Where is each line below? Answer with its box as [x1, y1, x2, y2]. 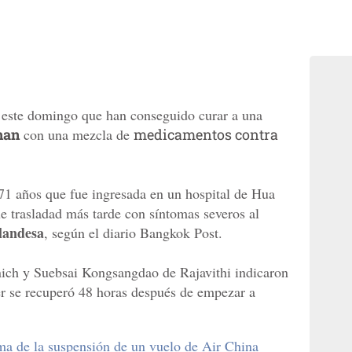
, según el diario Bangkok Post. [44, 223, 222, 243]
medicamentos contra [134, 125, 278, 145]
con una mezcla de [20, 125, 134, 145]
